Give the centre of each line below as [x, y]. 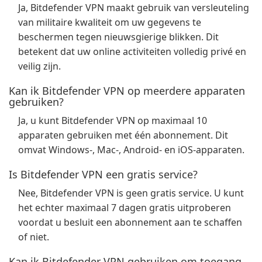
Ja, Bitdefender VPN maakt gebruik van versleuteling [134, 8]
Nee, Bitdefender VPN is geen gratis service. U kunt [131, 193]
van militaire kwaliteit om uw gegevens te [110, 22]
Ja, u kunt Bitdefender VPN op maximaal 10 [113, 120]
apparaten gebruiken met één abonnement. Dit [123, 135]
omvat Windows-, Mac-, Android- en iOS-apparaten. [131, 150]
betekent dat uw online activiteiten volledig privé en [132, 51]
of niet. [34, 237]
